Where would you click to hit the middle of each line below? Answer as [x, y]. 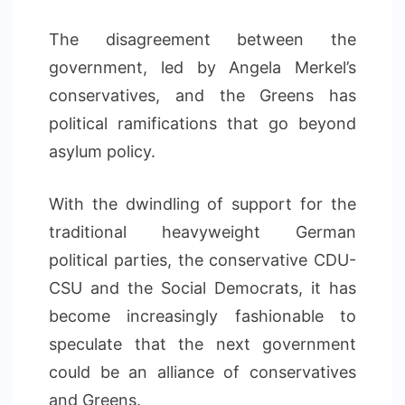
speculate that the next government [202, 344]
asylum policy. [102, 151]
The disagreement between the [202, 39]
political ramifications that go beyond [202, 123]
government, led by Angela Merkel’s [202, 67]
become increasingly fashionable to [202, 316]
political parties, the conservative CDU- [202, 260]
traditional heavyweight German [202, 232]
